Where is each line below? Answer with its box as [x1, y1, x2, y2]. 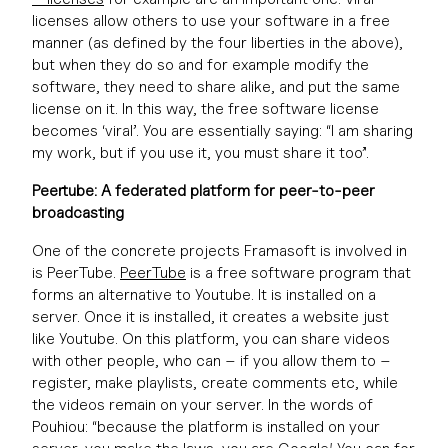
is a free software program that [186, 263, 411, 282]
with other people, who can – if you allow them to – [32, 351, 391, 370]
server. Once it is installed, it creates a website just [32, 307, 389, 326]
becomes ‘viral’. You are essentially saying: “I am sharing [32, 121, 413, 140]
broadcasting [32, 203, 124, 222]
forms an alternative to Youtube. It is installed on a [32, 285, 376, 304]
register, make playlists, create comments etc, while [32, 373, 398, 392]
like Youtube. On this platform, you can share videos [32, 329, 390, 348]
